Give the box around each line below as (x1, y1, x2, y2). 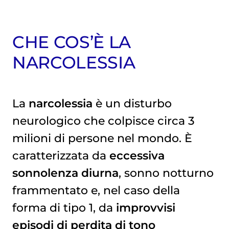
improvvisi (116, 200, 175, 214)
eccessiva (109, 148, 165, 162)
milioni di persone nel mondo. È (12, 131, 192, 145)
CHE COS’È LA (12, 31, 131, 52)
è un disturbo (92, 96, 172, 110)
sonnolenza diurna (12, 166, 119, 179)
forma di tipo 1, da (12, 200, 116, 214)
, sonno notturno (118, 166, 214, 179)
